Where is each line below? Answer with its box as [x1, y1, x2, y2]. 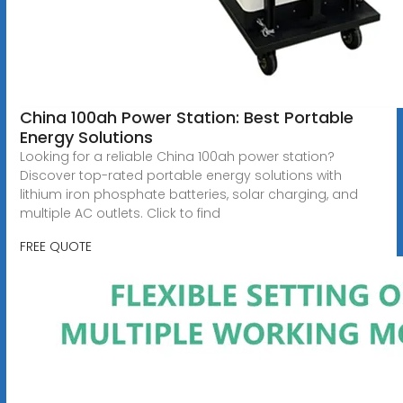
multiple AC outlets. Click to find [19, 203, 220, 222]
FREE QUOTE [19, 237, 92, 255]
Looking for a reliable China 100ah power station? [19, 147, 335, 166]
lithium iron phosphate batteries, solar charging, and [19, 184, 358, 203]
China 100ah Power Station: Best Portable [19, 105, 354, 129]
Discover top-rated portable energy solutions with [19, 166, 342, 184]
